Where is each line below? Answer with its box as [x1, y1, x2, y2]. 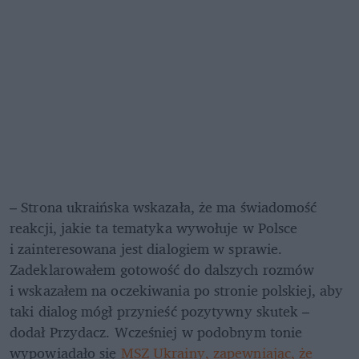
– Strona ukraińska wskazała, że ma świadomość [10, 194, 317, 219]
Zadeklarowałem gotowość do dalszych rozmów [10, 256, 315, 281]
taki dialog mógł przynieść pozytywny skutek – [10, 298, 310, 323]
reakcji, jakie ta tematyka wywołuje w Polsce [10, 215, 298, 240]
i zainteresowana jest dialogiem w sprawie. [10, 236, 283, 260]
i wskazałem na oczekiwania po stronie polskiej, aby [10, 277, 344, 302]
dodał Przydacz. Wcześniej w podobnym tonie [10, 319, 303, 344]
